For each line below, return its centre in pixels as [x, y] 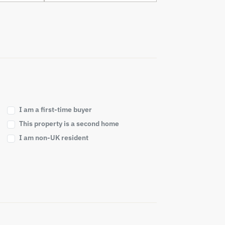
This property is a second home [69, 123]
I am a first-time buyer [55, 109]
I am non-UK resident [54, 137]
